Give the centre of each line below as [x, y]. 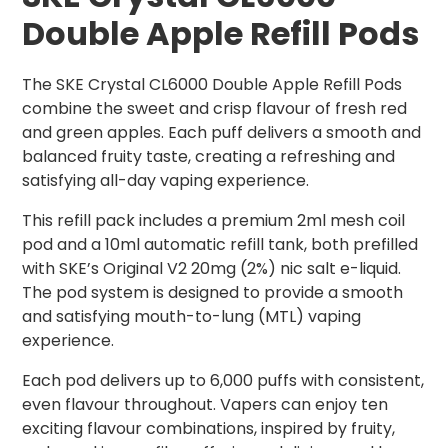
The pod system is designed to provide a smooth [212, 293]
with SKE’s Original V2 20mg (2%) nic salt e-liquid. [211, 269]
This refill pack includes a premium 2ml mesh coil [213, 221]
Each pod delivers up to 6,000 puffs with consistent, [223, 381]
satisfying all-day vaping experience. [165, 181]
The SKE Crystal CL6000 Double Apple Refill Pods [212, 85]
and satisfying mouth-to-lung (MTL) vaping [191, 317]
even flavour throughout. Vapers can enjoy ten [205, 405]
